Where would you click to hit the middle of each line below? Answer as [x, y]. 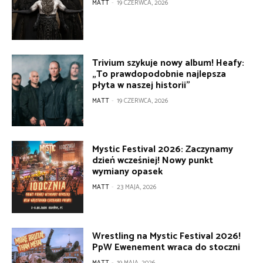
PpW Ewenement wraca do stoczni [166, 247]
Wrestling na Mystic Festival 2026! [167, 236]
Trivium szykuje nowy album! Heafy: [168, 63]
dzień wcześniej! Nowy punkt [153, 161]
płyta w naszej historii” [141, 85]
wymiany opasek [128, 172]
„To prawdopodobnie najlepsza [159, 74]
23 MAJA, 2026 [137, 188]
